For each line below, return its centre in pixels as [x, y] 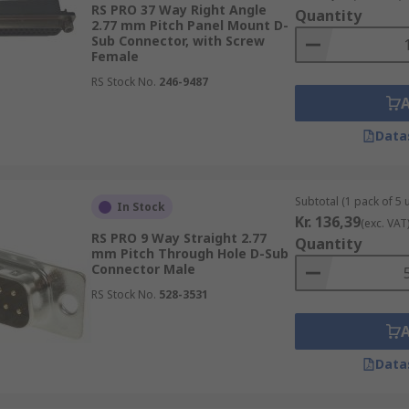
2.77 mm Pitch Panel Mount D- [189, 25]
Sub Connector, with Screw [178, 41]
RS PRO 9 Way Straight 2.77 [178, 238]
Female [115, 56]
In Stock [141, 207]
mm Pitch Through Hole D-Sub [189, 253]
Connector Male [143, 269]
